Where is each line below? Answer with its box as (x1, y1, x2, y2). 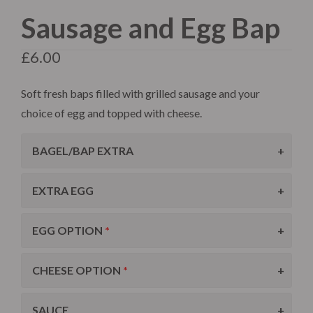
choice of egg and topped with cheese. (21, 106, 202, 120)
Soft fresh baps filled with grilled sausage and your (21, 87, 260, 101)
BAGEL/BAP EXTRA (32, 144, 133, 158)
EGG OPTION (32, 224, 103, 238)
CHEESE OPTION (32, 263, 121, 277)
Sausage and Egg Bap (21, 11, 280, 45)
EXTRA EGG (32, 184, 94, 198)
